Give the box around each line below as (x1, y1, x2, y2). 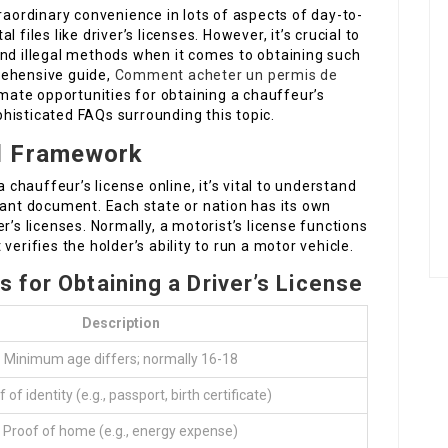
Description (81, 315, 160, 332)
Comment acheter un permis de (114, 67, 339, 84)
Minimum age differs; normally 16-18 (3, 351, 238, 368)
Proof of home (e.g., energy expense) (3, 423, 238, 440)
